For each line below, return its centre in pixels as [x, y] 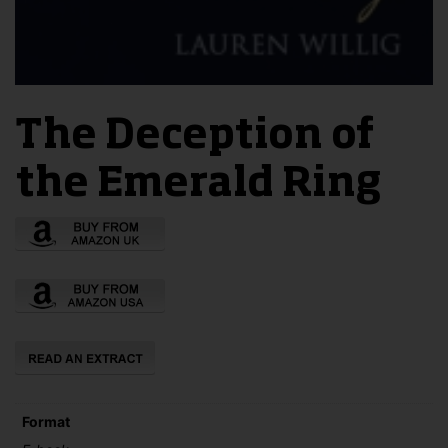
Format [46, 421]
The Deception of [194, 136]
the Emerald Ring [198, 184]
